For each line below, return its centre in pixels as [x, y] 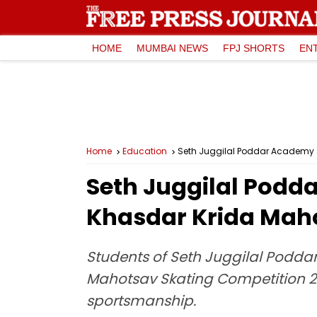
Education [145, 151]
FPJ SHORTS [254, 48]
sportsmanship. [141, 301]
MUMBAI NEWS [172, 48]
